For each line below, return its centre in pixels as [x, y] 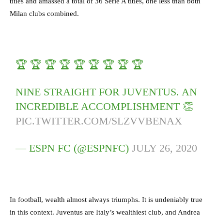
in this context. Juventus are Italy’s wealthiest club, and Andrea [105, 212]
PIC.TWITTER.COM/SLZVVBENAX [99, 121]
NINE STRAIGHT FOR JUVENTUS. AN [107, 92]
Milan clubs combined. [45, 13]
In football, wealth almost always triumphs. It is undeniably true [106, 199]
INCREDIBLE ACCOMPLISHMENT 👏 [105, 106]
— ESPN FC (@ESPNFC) [74, 148]
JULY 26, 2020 [165, 148]
